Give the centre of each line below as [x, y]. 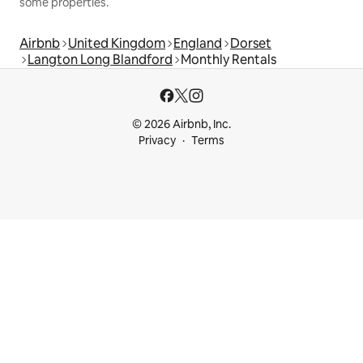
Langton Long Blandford [100, 60]
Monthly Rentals [228, 60]
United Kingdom [117, 44]
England [198, 44]
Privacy [157, 141]
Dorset [251, 44]
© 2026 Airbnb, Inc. [181, 124]
